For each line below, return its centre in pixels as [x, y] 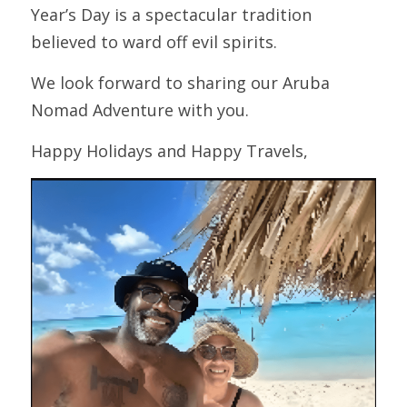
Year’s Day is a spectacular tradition [171, 15]
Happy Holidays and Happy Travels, [169, 151]
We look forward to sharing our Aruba [180, 83]
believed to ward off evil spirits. [154, 42]
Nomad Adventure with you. [140, 110]
